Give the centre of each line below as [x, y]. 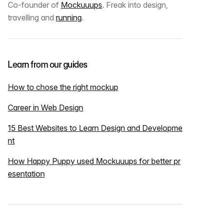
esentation [26, 174]
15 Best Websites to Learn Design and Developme [95, 128]
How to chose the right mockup [63, 87]
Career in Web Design [45, 108]
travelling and [32, 18]
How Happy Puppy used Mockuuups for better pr [94, 161]
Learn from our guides [48, 65]
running [69, 18]
